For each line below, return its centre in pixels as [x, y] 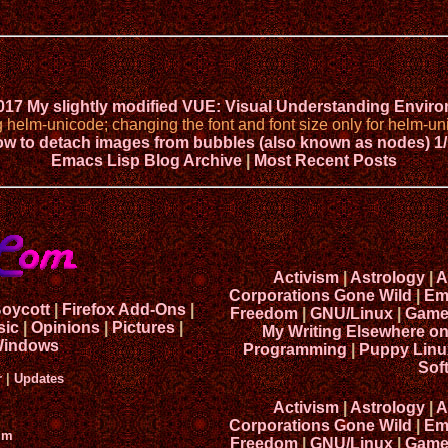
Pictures [143, 328]
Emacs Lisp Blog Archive [146, 161]
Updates [38, 379]
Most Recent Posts [325, 161]
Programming [294, 350]
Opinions [65, 328]
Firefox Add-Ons [123, 310]
